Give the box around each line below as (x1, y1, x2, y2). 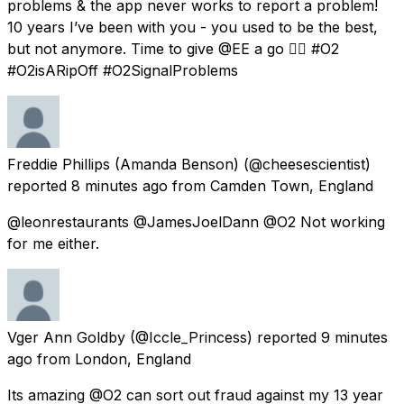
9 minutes (321, 327, 388, 346)
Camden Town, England (210, 176, 373, 195)
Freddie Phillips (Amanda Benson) (7, 154, 239, 173)
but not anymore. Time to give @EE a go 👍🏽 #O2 (7, 39, 339, 58)
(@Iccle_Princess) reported (130, 327, 317, 346)
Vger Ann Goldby (7, 327, 125, 346)
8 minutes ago (71, 176, 168, 195)
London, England (75, 349, 191, 368)
